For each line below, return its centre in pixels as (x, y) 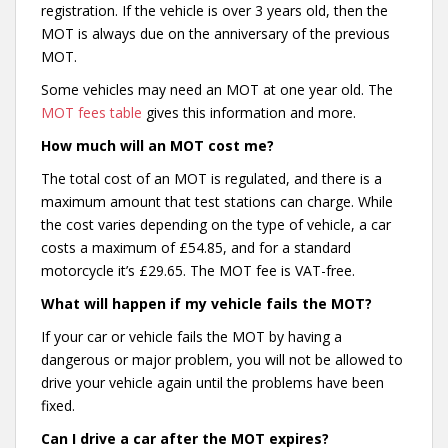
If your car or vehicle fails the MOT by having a (191, 336)
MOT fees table (91, 112)
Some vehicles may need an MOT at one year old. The (217, 89)
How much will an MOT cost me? (157, 145)
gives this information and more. (249, 112)
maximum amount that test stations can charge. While (217, 201)
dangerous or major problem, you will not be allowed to (222, 359)
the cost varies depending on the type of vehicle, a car (216, 224)
